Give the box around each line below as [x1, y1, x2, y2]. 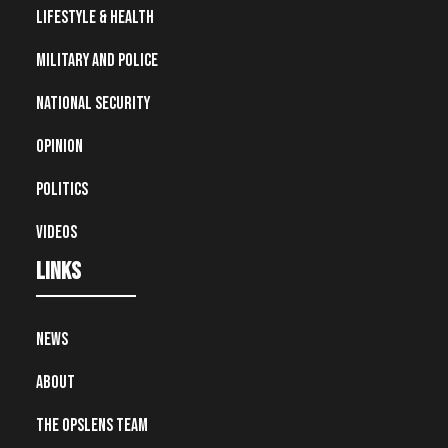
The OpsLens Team [36, 415, 148, 437]
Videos [36, 222, 77, 244]
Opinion [36, 136, 83, 158]
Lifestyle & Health [36, 7, 154, 29]
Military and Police [36, 50, 158, 72]
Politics [36, 179, 88, 201]
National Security [36, 93, 150, 115]
